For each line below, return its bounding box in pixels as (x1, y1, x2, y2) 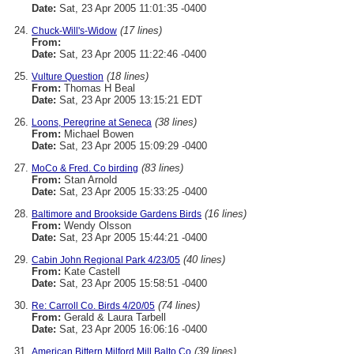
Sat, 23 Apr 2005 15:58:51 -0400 (56, 277, 207, 289)
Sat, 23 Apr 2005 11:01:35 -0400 (56, 2, 206, 14)
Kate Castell (61, 265, 120, 277)
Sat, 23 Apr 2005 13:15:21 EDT (56, 94, 202, 106)
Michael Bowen (61, 128, 134, 140)
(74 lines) (158, 299, 200, 311)
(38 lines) (155, 116, 197, 128)
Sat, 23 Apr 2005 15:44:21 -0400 (56, 232, 207, 243)
